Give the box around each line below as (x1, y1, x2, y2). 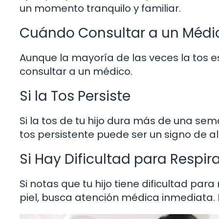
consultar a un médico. (20, 64, 132, 78)
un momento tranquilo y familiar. (20, 1, 181, 15)
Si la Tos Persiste (20, 86, 131, 106)
